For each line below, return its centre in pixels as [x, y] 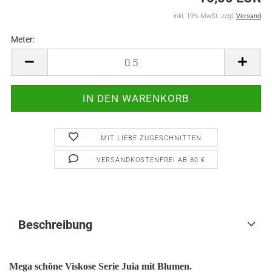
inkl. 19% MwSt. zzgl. [205, 16]
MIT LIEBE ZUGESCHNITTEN [151, 138]
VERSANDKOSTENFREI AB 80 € [151, 160]
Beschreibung [55, 225]
